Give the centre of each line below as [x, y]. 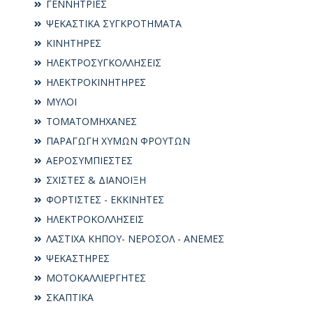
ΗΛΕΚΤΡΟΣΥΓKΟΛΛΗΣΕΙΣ [102, 62]
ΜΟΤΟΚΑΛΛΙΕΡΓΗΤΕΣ [95, 277]
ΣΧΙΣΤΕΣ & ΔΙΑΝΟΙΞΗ [95, 180]
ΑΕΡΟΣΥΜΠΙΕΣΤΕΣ [88, 160]
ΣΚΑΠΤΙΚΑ [68, 297]
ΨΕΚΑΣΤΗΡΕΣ [77, 258]
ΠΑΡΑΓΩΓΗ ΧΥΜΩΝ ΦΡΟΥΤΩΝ [117, 140]
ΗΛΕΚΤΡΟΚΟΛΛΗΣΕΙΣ [94, 219]
